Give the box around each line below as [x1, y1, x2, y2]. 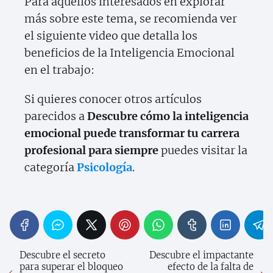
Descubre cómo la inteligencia [87, 109, 249, 124]
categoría [24, 160, 77, 175]
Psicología [77, 160, 132, 175]
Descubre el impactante [149, 249, 253, 261]
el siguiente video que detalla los [24, 29, 197, 43]
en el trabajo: [24, 63, 94, 77]
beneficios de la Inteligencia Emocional [24, 46, 235, 60]
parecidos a [24, 109, 87, 124]
